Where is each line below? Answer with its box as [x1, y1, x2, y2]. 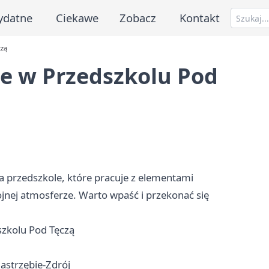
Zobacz [119, 10, 157, 25]
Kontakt [180, 10, 220, 25]
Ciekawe [55, 10, 98, 25]
